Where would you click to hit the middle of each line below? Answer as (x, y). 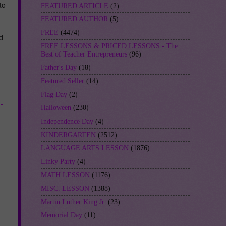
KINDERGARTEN (68, 135)
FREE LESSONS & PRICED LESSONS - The (109, 46)
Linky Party (58, 161)
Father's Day (59, 68)
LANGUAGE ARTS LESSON (85, 148)
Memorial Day (62, 215)
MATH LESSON (65, 175)
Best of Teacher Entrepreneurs (84, 54)
